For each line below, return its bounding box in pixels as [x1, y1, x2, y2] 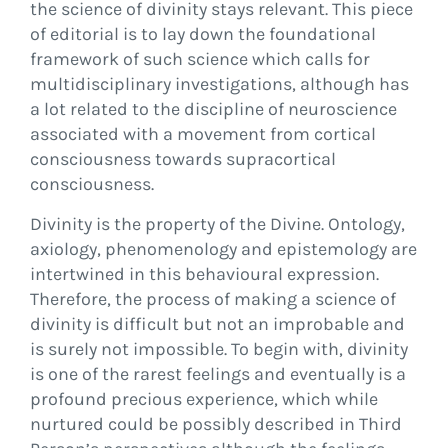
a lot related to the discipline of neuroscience [29, 98, 397, 120]
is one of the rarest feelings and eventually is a [29, 363, 406, 385]
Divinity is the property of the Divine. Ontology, [29, 213, 405, 235]
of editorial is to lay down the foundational [29, 23, 376, 45]
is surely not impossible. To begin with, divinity [29, 338, 408, 360]
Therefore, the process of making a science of [29, 288, 396, 310]
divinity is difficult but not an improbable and [29, 313, 405, 335]
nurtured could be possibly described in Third [29, 413, 402, 435]
